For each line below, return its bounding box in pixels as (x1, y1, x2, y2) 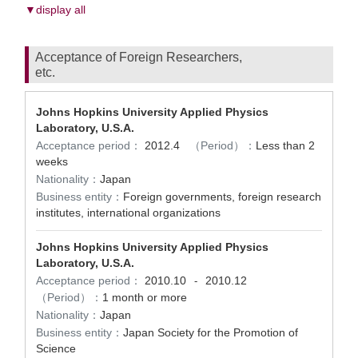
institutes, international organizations (36, 206, 221, 219)
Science (36, 342, 76, 355)
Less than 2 (256, 139, 315, 152)
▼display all (25, 3, 86, 16)
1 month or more (102, 291, 187, 304)
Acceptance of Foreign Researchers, (35, 50, 242, 64)
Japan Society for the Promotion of (123, 326, 298, 339)
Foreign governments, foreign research (123, 190, 321, 203)
